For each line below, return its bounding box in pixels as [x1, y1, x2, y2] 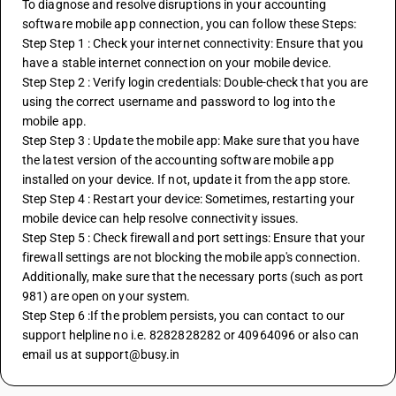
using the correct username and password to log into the [22, 95, 335, 109]
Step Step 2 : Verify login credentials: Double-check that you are [22, 75, 369, 89]
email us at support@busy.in [22, 347, 180, 362]
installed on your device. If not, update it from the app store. [22, 172, 352, 187]
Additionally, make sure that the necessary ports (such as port [22, 270, 364, 284]
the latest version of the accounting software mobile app [22, 153, 334, 167]
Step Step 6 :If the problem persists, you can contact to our [22, 308, 346, 323]
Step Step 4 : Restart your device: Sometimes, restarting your [22, 192, 355, 206]
